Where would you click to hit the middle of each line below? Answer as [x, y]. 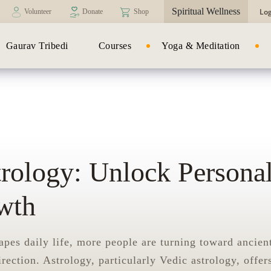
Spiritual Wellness [206, 11]
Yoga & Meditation [201, 45]
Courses [115, 45]
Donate [93, 11]
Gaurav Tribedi [37, 45]
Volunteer [38, 11]
